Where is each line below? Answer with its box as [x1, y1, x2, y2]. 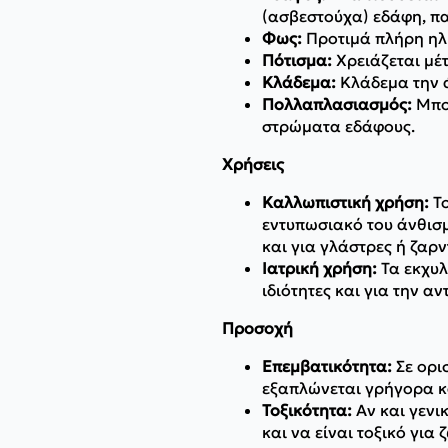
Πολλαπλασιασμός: [262, 93, 412, 114]
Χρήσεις [222, 153, 284, 174]
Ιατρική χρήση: [262, 257, 377, 278]
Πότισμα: [262, 49, 332, 70]
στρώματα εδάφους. [262, 115, 415, 136]
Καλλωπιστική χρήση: [262, 191, 429, 212]
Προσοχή [222, 317, 293, 338]
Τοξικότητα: [262, 399, 352, 420]
